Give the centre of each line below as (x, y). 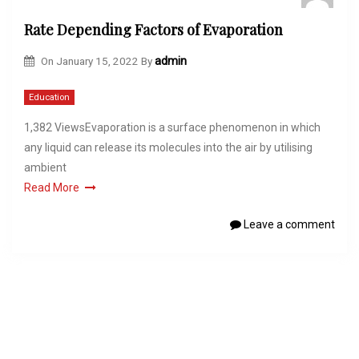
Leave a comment (288, 225)
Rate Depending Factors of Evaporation (153, 30)
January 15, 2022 (97, 61)
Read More (52, 188)
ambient (45, 168)
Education (49, 98)
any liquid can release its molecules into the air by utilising (168, 148)
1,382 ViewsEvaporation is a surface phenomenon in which (172, 128)
